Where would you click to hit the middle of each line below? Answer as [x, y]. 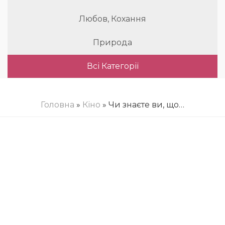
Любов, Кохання [113, 19]
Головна [58, 105]
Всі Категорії [113, 66]
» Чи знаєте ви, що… [142, 105]
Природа [113, 42]
